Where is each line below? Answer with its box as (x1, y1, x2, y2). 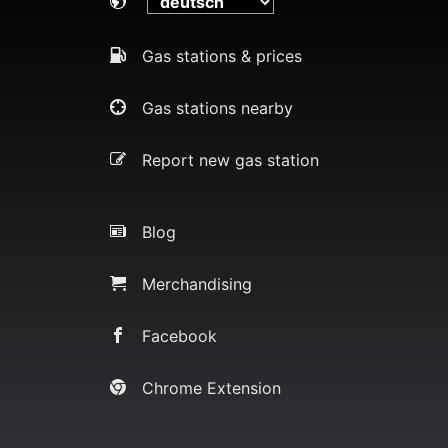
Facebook (142, 325, 217, 346)
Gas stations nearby (142, 97, 293, 118)
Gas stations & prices (142, 45, 302, 66)
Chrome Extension (142, 377, 281, 398)
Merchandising (142, 273, 252, 294)
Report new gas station (142, 149, 319, 170)
